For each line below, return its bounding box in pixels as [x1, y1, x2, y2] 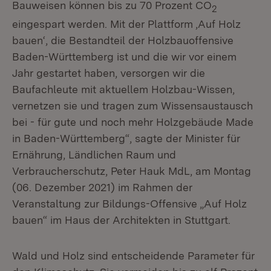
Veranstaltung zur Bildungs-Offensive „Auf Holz [12, 197, 247, 210]
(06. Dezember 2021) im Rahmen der [12, 180, 192, 194]
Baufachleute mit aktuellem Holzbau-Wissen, [12, 82, 235, 96]
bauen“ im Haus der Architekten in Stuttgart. [12, 213, 230, 226]
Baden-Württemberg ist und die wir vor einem [12, 50, 237, 63]
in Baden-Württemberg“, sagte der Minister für [12, 131, 240, 145]
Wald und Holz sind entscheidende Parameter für [12, 249, 255, 262]
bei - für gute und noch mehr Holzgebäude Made [12, 115, 253, 128]
